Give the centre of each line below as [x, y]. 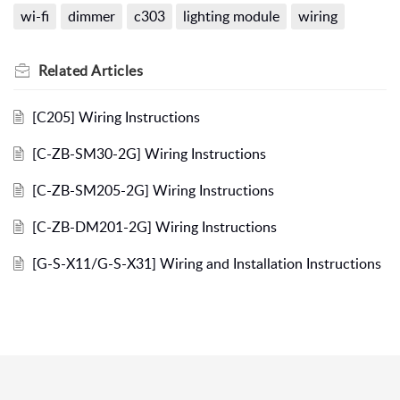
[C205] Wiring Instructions [116, 117]
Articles [117, 71]
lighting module [232, 17]
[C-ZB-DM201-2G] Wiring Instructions [154, 227]
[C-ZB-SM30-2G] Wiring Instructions [149, 154]
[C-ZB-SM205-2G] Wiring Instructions [153, 191]
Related [65, 71]
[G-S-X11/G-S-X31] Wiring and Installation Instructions [206, 264]
